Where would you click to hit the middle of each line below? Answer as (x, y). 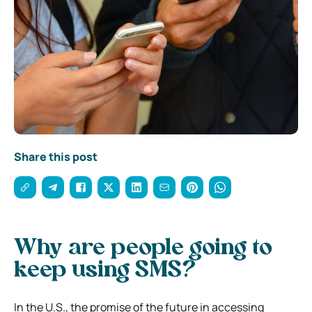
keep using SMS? (105, 271)
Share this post (56, 156)
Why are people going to (143, 248)
